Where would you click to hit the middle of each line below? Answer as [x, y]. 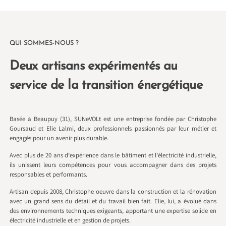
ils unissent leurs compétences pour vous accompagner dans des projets [113, 165]
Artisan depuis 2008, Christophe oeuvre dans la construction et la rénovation [113, 192]
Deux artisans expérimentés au [94, 67]
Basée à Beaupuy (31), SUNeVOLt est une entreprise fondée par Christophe [113, 120]
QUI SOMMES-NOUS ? [44, 43]
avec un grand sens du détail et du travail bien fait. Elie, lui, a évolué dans [113, 202]
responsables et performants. [49, 175]
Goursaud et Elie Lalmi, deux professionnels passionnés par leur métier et [113, 129]
